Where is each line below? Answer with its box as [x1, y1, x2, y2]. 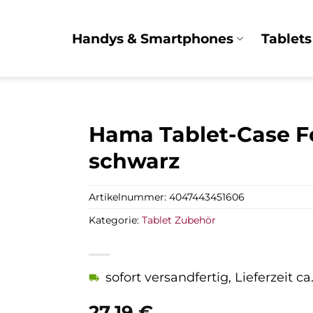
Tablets [261, 30, 312, 47]
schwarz [89, 148, 180, 174]
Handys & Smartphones [72, 30, 234, 47]
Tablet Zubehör [142, 213, 216, 226]
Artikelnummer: [89, 190, 169, 203]
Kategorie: [89, 213, 142, 226]
